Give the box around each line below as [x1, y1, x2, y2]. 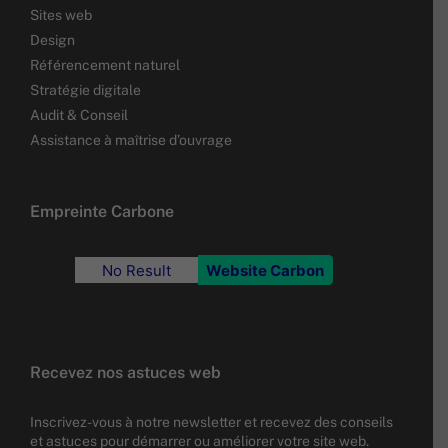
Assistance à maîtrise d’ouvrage [30, 132, 232, 149]
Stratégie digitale [30, 82, 141, 99]
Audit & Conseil [30, 107, 128, 124]
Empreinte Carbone [30, 202, 174, 222]
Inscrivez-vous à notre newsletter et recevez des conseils [30, 414, 393, 431]
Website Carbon [205, 260, 324, 280]
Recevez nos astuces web [30, 363, 221, 383]
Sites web [30, 7, 92, 24]
